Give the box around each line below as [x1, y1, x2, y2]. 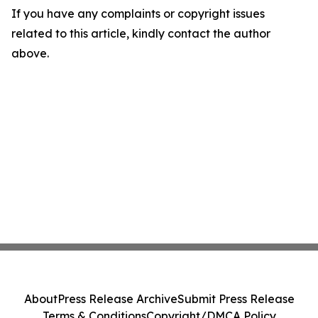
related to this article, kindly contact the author [11, 26, 270, 41]
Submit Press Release [177, 292, 295, 306]
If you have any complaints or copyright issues [11, 6, 265, 21]
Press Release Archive [57, 292, 177, 306]
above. [11, 46, 49, 61]
